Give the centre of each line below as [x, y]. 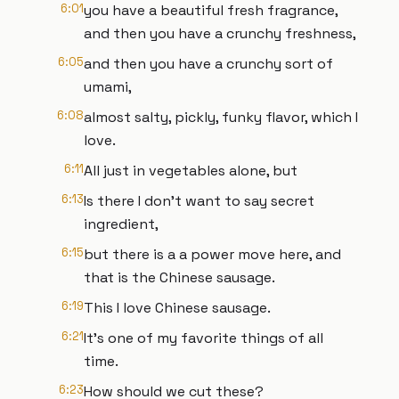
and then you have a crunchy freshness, [220, 33]
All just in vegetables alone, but [191, 171]
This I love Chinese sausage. [177, 308]
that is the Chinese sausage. [179, 277]
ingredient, [121, 224]
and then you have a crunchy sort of [208, 64]
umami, [108, 87]
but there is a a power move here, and [212, 254]
